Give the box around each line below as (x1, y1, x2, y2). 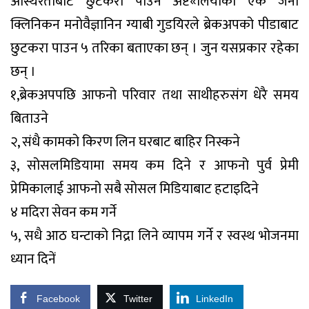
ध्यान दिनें (10, 248, 56, 271)
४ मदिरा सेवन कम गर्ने (10, 201, 117, 224)
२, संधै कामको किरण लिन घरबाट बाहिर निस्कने (10, 130, 240, 154)
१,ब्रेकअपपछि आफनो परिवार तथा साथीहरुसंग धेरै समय (10, 83, 299, 107)
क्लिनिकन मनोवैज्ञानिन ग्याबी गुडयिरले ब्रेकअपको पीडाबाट (10, 13, 299, 37)
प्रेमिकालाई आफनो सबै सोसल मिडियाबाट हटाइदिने (10, 177, 259, 201)
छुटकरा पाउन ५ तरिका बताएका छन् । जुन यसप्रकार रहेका (10, 37, 299, 60)
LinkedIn (196, 293, 233, 304)
